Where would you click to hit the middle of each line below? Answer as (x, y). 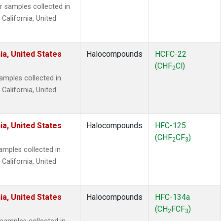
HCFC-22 (171, 54)
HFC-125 (170, 126)
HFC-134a (172, 197)
